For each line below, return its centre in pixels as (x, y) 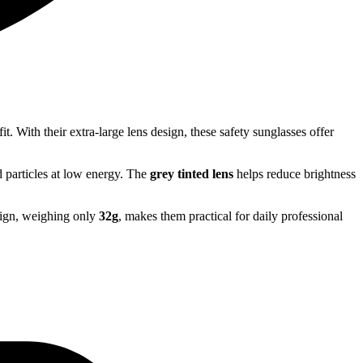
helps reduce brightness (295, 174)
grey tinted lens (192, 174)
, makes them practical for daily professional (231, 216)
